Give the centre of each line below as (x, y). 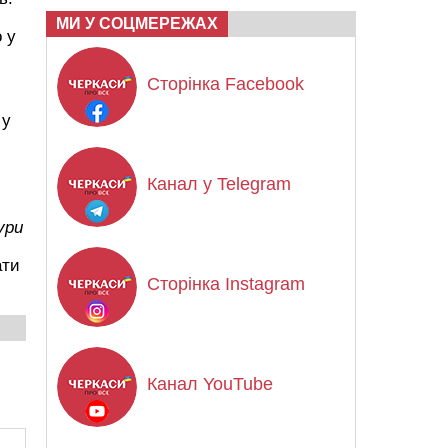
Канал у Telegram (219, 184)
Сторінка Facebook (225, 84)
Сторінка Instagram (226, 284)
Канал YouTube (210, 384)
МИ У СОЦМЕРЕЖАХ (137, 23)
